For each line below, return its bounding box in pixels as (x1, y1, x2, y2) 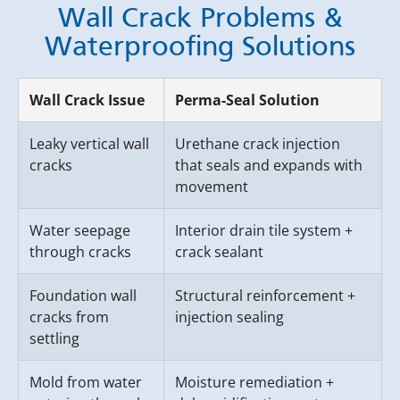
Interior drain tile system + (175, 220, 353, 240)
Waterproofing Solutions (45, 35, 355, 62)
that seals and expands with (175, 154, 362, 175)
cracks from (29, 306, 109, 327)
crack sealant (175, 241, 263, 262)
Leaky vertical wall (29, 133, 149, 154)
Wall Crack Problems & (57, 6, 343, 34)
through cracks (29, 241, 131, 262)
